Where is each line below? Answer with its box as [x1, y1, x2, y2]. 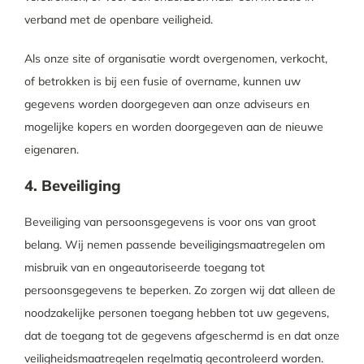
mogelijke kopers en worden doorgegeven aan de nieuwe [24, 119, 323, 134]
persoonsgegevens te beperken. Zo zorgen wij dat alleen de [24, 283, 336, 297]
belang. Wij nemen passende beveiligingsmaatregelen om [24, 237, 325, 252]
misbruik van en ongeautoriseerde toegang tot [24, 260, 265, 275]
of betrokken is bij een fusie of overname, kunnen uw [24, 74, 301, 89]
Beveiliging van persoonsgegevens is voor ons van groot [24, 214, 316, 229]
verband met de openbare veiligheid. [24, 12, 213, 27]
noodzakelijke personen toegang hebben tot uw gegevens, [24, 305, 329, 320]
